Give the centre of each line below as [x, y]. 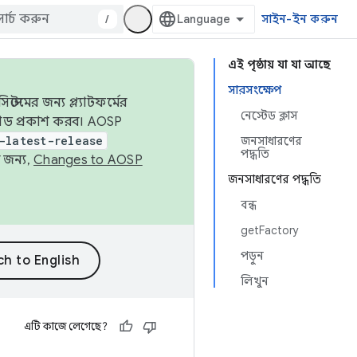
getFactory [270, 230]
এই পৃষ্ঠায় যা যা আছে [279, 65]
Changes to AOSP [88, 160]
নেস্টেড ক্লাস [269, 116]
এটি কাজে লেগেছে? [66, 326]
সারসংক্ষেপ [255, 90]
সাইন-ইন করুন [299, 19]
